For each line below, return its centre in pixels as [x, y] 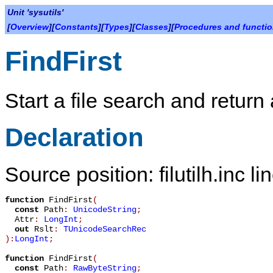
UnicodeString [105, 210]
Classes [152, 27]
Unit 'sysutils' [35, 12]
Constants [76, 27]
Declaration [74, 137]
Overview [30, 27]
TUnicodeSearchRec [105, 229]
